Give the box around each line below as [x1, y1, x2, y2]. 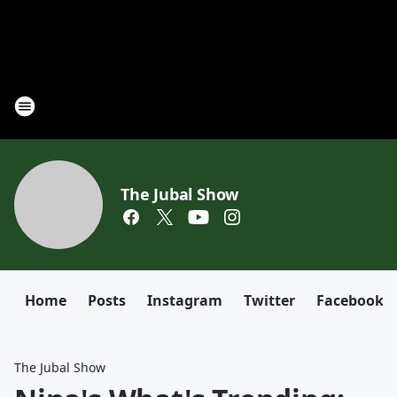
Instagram [147, 291, 222, 310]
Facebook [316, 291, 384, 310]
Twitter [244, 291, 295, 310]
